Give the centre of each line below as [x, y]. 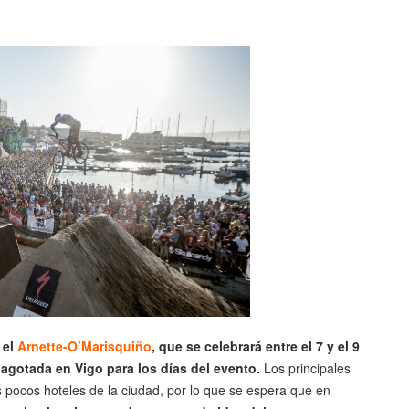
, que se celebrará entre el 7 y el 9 [256, 346]
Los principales [305, 368]
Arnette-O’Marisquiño [84, 346]
